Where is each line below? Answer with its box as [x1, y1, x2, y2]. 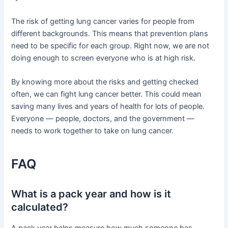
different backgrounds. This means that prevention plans [11, 28, 209, 38]
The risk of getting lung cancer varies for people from [11, 16, 195, 26]
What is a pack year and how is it [11, 188, 172, 201]
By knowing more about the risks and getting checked [11, 77, 199, 87]
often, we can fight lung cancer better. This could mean [11, 89, 202, 99]
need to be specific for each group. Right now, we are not [11, 41, 210, 50]
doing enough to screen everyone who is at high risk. [11, 53, 196, 63]
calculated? [11, 201, 69, 214]
